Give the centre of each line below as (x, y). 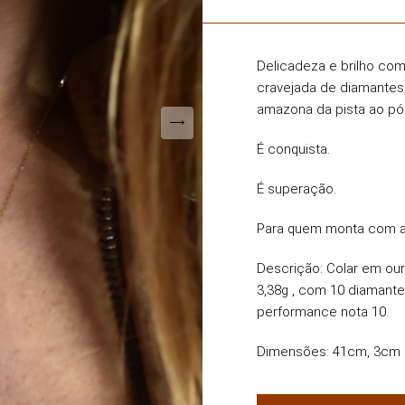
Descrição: (292, 268)
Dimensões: (293, 352)
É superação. (297, 189)
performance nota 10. (323, 312)
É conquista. (293, 149)
